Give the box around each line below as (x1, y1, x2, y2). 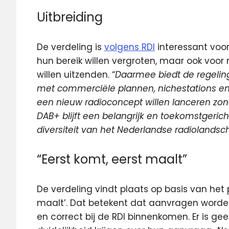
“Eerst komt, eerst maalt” (37, 151, 187, 168)
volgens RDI (104, 40, 155, 53)
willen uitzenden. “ (37, 68, 115, 81)
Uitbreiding (37, 9, 103, 26)
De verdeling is (37, 40, 104, 53)
